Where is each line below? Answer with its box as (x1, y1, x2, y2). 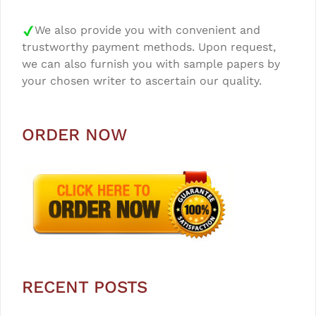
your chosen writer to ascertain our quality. (22, 74, 262, 88)
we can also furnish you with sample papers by (22, 57, 280, 71)
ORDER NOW (22, 125, 127, 145)
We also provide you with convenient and (35, 23, 260, 37)
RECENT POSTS (22, 277, 147, 298)
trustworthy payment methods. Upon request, (22, 40, 276, 54)
